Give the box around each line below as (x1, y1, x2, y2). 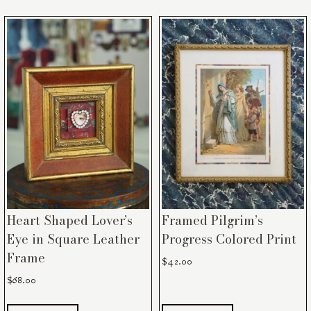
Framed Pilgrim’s (161, 210, 263, 230)
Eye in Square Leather (7, 229, 140, 249)
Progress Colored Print (161, 229, 296, 249)
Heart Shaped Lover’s (7, 210, 133, 230)
